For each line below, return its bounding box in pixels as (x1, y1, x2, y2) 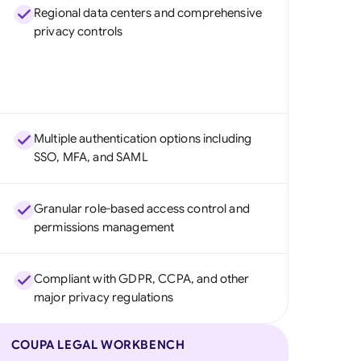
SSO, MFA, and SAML (33, 150, 148, 164)
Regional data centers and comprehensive (33, 6, 263, 20)
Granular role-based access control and (33, 201, 250, 216)
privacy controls (33, 24, 123, 39)
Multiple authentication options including (33, 131, 252, 146)
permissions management (33, 220, 175, 234)
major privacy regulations (33, 290, 173, 305)
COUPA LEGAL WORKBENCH (10, 338, 185, 352)
